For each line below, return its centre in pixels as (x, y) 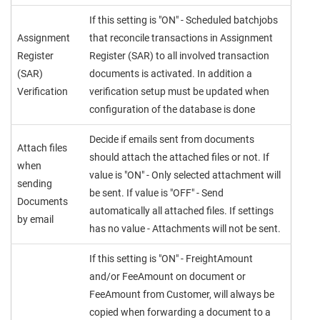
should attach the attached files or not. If (179, 157)
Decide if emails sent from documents (172, 139)
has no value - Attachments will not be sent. (185, 229)
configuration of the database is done (172, 109)
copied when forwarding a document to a (180, 312)
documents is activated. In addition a (171, 74)
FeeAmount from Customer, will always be (182, 294)
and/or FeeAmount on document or (167, 276)
